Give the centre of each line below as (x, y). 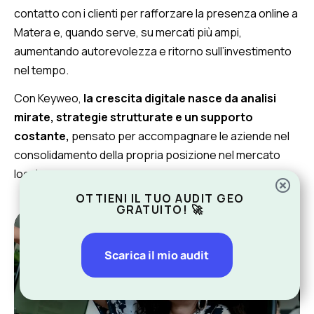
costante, (43, 136)
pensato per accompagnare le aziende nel (180, 136)
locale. (31, 174)
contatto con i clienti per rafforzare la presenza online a (156, 14)
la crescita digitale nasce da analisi (179, 98)
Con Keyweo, (48, 98)
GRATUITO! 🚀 (160, 210)
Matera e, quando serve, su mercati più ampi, (128, 33)
